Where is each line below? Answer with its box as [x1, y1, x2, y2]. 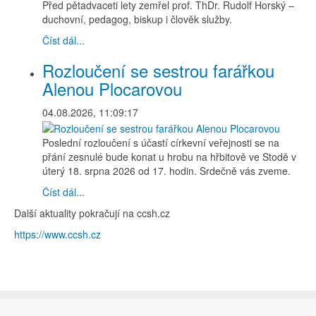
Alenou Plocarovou [42, 76, 182, 102]
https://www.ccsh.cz [14, 226, 101, 241]
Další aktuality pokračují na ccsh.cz [14, 205, 170, 220]
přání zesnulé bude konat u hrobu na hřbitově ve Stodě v [42, 149, 296, 164]
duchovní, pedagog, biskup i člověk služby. [42, 12, 232, 27]
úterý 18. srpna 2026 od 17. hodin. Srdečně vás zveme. [42, 163, 291, 178]
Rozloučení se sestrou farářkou [42, 58, 274, 83]
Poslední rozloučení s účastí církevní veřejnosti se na [42, 135, 279, 150]
